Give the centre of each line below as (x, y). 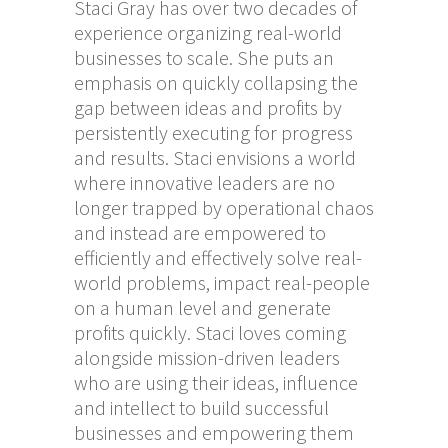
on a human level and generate (202, 307)
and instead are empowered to (200, 232)
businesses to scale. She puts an (204, 57)
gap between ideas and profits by (208, 107)
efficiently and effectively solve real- (218, 257)
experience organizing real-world (208, 32)
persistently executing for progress (213, 132)
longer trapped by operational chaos (224, 207)
